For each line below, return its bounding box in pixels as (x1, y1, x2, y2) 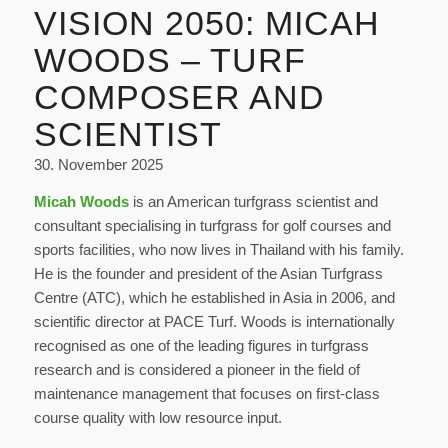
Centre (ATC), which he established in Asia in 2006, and (33, 288, 395, 306)
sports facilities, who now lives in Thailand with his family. (33, 240, 404, 258)
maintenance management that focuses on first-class (33, 384, 380, 402)
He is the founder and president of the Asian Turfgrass (33, 264, 383, 282)
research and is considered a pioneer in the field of (33, 360, 360, 378)
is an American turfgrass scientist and (128, 192, 378, 210)
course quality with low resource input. (33, 408, 282, 426)
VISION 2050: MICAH (33, 4, 380, 43)
